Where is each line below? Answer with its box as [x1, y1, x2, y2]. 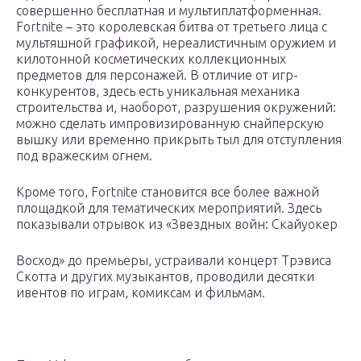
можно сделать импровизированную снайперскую [16, 116, 324, 131]
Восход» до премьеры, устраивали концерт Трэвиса [16, 253, 331, 268]
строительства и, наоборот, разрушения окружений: [16, 100, 336, 115]
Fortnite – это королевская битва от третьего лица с [16, 19, 327, 35]
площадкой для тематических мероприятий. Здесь [16, 201, 322, 216]
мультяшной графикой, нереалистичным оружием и [16, 35, 336, 51]
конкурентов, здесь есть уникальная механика [16, 84, 300, 99]
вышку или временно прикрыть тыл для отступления [16, 132, 342, 147]
